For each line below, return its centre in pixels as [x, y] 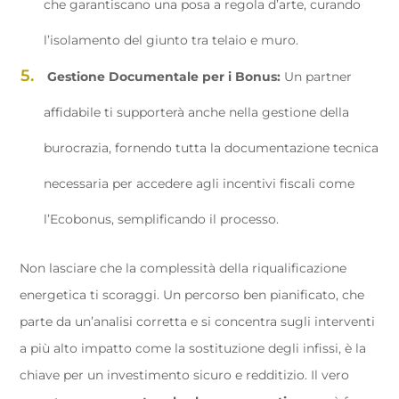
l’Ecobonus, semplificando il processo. [161, 219]
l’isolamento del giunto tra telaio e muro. [171, 40]
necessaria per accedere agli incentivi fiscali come [199, 183]
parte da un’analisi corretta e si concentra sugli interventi [198, 322]
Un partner [316, 77]
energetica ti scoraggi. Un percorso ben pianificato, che [192, 295]
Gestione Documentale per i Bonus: [163, 77]
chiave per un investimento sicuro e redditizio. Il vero [185, 375]
